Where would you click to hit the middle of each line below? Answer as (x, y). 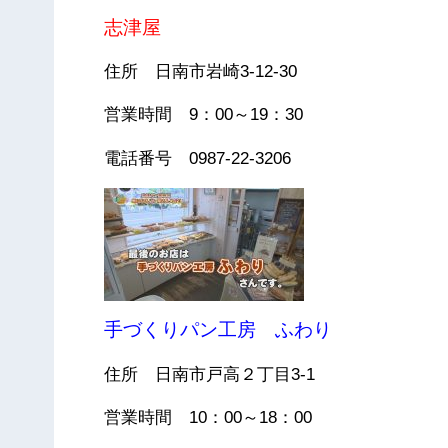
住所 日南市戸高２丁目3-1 (210, 374)
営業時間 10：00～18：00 (208, 417)
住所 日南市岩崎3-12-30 (201, 72)
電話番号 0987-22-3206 (198, 158)
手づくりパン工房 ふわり (218, 330)
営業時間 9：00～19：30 (204, 115)
